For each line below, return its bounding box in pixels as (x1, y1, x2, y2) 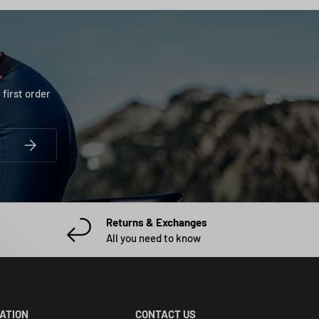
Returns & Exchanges (106, 216, 207, 229)
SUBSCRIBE (21, 135, 68, 147)
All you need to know (106, 231, 201, 245)
